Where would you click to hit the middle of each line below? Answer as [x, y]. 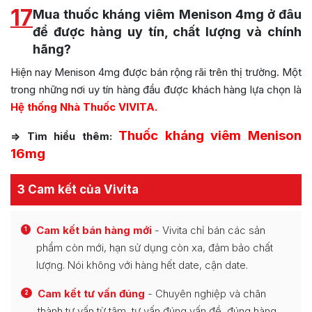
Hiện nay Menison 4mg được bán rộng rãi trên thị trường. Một [156, 72]
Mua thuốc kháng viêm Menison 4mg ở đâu [167, 14]
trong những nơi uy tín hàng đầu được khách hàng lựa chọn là [156, 89]
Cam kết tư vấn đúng [91, 293]
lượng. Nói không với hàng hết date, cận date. [142, 265]
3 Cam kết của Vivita [78, 189]
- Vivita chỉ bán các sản [209, 230]
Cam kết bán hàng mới [94, 230]
